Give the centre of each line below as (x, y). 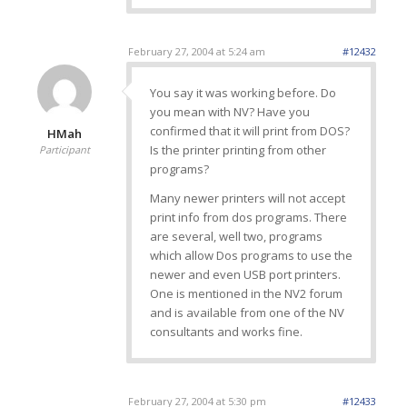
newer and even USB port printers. (245, 275)
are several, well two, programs (236, 237)
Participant (65, 150)
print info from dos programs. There (248, 218)
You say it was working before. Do (243, 93)
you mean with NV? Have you (229, 112)
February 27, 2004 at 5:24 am (196, 52)
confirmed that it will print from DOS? (249, 131)
